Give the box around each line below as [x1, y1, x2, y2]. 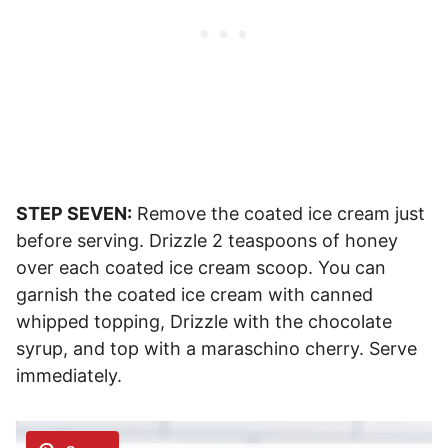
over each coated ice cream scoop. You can [16, 257, 386, 279]
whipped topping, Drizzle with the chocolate [16, 311, 392, 333]
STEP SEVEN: [16, 203, 132, 225]
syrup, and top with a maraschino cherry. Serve [16, 338, 417, 360]
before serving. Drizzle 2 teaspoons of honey [16, 230, 398, 252]
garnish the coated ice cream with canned [16, 284, 373, 306]
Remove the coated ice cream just [132, 203, 425, 225]
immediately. [16, 365, 122, 387]
